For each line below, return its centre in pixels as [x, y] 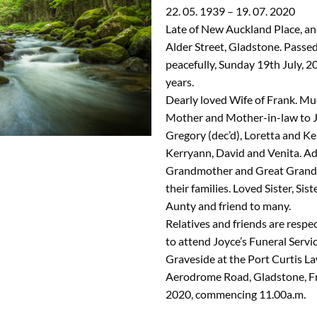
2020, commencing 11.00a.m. [236, 294]
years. [180, 81]
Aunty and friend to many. [228, 205]
